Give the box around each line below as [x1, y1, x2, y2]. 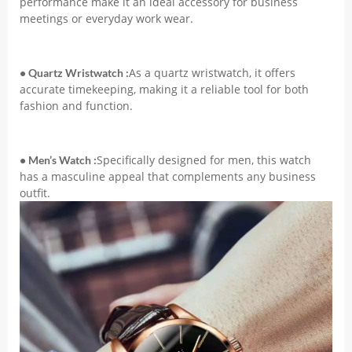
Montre [37, 12, 75, 25]
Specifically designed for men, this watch [97, 152, 311, 167]
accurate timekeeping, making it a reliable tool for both [20, 81, 309, 97]
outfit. [20, 185, 50, 200]
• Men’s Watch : [20, 152, 97, 167]
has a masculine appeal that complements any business [20, 168, 316, 184]
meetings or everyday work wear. [20, 10, 193, 26]
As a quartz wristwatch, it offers [129, 64, 295, 80]
